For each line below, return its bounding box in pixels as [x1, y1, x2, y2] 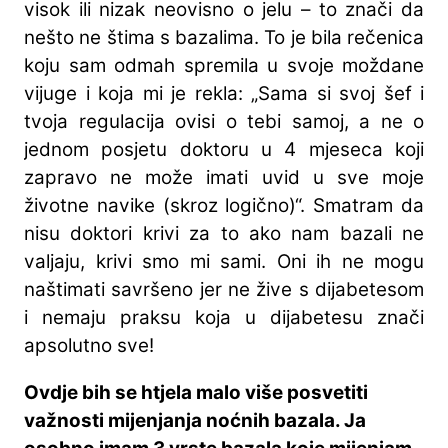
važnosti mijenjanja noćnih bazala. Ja [24, 408, 366, 432]
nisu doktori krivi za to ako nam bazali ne [24, 221, 424, 245]
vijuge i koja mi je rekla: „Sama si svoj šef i [24, 81, 424, 105]
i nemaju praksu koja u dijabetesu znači [24, 305, 424, 329]
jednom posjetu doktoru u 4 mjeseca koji [24, 137, 424, 161]
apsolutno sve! [24, 333, 154, 357]
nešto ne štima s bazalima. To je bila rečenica [24, 25, 424, 49]
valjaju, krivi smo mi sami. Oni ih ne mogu [24, 249, 424, 273]
